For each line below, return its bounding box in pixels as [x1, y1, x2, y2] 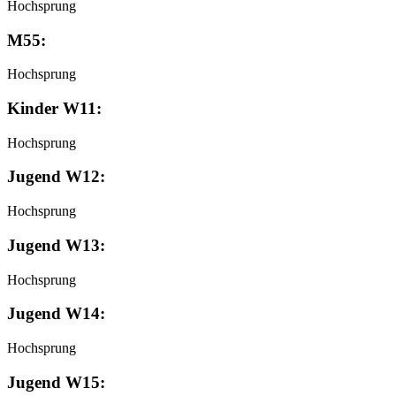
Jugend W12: [7, 167, 105, 187]
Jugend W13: [7, 235, 105, 255]
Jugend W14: [7, 304, 105, 324]
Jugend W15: [7, 372, 105, 392]
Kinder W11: [7, 99, 102, 118]
